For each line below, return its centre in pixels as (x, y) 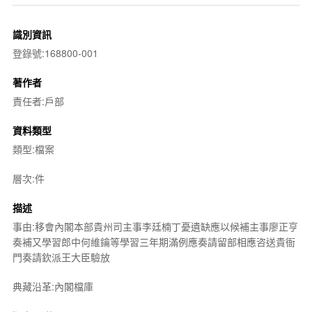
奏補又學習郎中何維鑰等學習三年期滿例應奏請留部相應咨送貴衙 (154, 241)
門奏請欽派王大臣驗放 (61, 257)
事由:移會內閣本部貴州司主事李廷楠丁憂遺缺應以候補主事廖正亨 (155, 226)
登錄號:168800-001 (55, 53)
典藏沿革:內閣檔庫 (53, 286)
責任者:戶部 (38, 101)
